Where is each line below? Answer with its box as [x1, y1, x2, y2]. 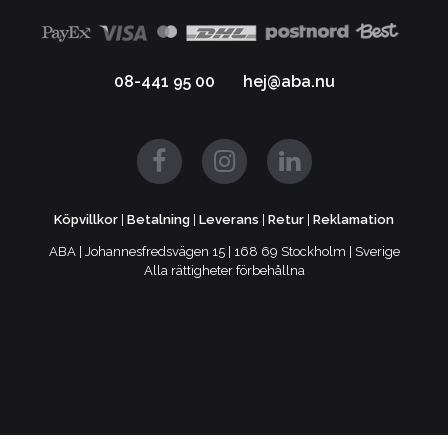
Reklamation [313, 211, 394, 227]
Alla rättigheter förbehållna [143, 262, 305, 278]
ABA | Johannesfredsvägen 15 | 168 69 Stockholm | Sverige [48, 243, 400, 259]
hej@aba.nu [242, 71, 335, 91]
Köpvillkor [54, 211, 118, 227]
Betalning [127, 211, 190, 227]
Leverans [199, 211, 259, 227]
